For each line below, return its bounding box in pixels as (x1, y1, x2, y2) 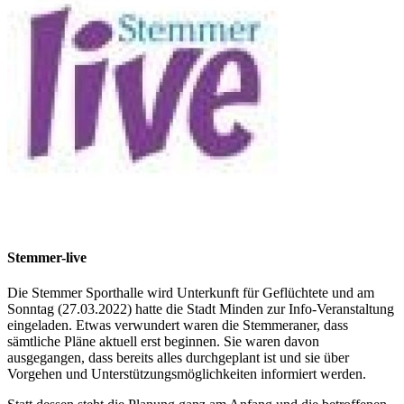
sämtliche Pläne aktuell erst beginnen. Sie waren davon (7, 334, 319, 350)
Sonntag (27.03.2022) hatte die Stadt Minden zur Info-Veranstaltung (7, 301, 394, 317)
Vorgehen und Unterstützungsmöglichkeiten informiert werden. (7, 366, 366, 382)
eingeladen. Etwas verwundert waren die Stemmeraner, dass (7, 317, 348, 334)
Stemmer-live (7, 250, 87, 266)
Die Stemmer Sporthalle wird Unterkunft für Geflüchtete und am (7, 285, 374, 301)
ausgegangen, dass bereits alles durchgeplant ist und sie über (7, 350, 349, 366)
